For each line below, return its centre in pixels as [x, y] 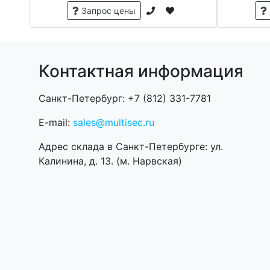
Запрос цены [107, 10]
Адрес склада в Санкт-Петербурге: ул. [130, 146]
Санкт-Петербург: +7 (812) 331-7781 [124, 98]
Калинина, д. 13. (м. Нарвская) [110, 161]
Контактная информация [141, 71]
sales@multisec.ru [113, 122]
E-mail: [55, 122]
